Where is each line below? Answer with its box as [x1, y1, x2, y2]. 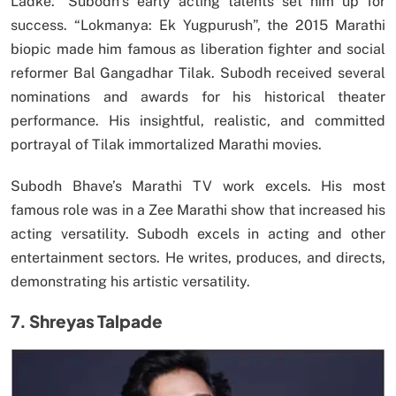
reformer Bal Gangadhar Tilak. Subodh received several [11, 64, 385, 81]
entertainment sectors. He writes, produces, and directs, [11, 248, 385, 266]
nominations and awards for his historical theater [11, 88, 385, 105]
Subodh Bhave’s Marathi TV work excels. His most [11, 177, 385, 194]
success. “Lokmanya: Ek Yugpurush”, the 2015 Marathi [11, 16, 385, 34]
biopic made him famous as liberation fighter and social [11, 40, 385, 57]
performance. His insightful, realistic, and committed [11, 111, 385, 129]
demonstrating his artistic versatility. [11, 272, 250, 290]
